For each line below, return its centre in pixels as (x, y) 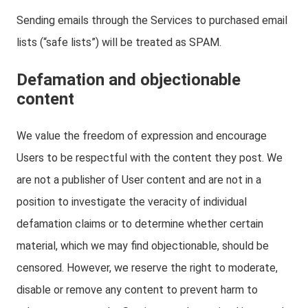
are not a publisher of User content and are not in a (139, 180)
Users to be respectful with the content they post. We (150, 158)
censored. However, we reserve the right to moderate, (147, 268)
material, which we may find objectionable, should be (143, 246)
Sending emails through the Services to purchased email (152, 20)
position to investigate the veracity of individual (132, 202)
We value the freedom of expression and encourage (142, 136)
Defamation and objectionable (129, 80)
